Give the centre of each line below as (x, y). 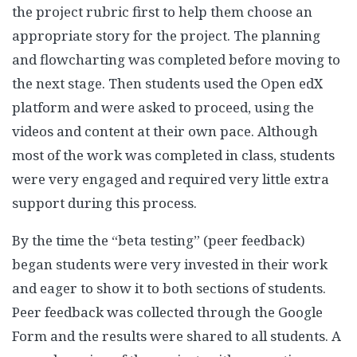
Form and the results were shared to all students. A (177, 336)
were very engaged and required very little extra (171, 179)
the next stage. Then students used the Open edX (167, 84)
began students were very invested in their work (170, 265)
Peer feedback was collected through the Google (167, 312)
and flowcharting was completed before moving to (176, 60)
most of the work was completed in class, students (173, 155)
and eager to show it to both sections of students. (169, 288)
